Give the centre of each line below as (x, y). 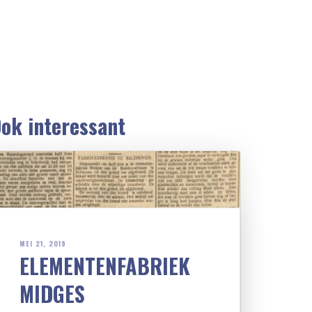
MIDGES (52, 294)
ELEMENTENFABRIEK (105, 266)
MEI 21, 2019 (43, 244)
